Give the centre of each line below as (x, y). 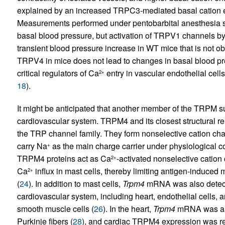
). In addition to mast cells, (75, 183)
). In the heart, (128, 208)
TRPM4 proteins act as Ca (64, 158)
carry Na (32, 146)
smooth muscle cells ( (55, 208)
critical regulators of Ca (58, 73)
